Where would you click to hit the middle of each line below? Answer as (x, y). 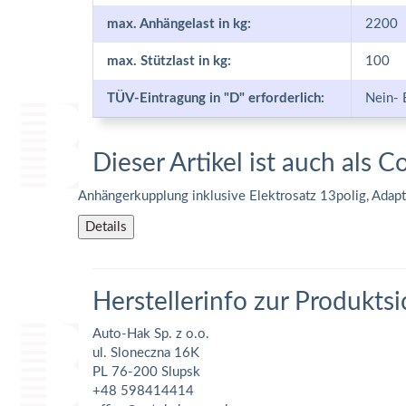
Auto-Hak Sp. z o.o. (151, 334)
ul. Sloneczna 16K (146, 353)
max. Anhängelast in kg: (179, 24)
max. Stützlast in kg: (169, 61)
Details (106, 227)
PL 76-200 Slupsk (146, 372)
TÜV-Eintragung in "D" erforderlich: (216, 98)
